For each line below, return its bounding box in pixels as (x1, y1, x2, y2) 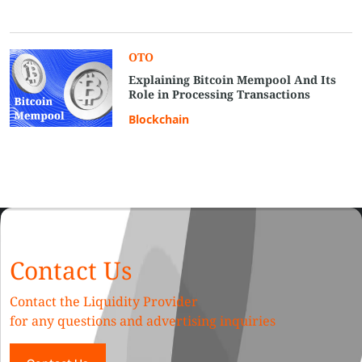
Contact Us (10, 254, 133, 288)
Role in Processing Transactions (128, 86, 311, 103)
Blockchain (128, 112, 190, 128)
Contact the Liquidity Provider (10, 293, 198, 311)
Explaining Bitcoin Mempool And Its (128, 72, 337, 88)
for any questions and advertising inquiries (10, 312, 276, 330)
